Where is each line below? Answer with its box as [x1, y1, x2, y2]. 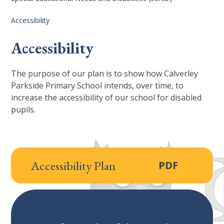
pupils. [11, 103, 36, 115]
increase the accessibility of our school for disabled [11, 91, 202, 103]
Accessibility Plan [31, 157, 116, 173]
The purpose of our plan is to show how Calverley [11, 67, 198, 79]
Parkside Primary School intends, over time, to [11, 79, 184, 91]
